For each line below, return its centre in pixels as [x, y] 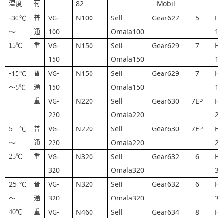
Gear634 [166, 212]
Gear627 [166, 18]
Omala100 [128, 31]
